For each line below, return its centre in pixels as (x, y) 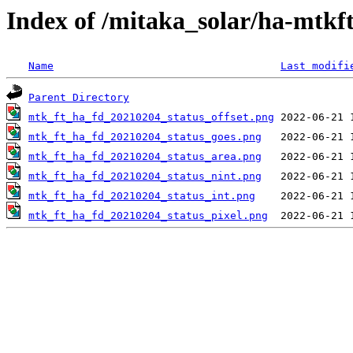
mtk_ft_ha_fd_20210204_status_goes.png (145, 137)
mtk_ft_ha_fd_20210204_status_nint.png (145, 176)
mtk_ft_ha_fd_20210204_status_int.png (142, 196)
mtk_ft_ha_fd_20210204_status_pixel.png (148, 216)
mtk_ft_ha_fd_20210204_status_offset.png (151, 117)
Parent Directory (79, 98)
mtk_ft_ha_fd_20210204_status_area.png (145, 157)
